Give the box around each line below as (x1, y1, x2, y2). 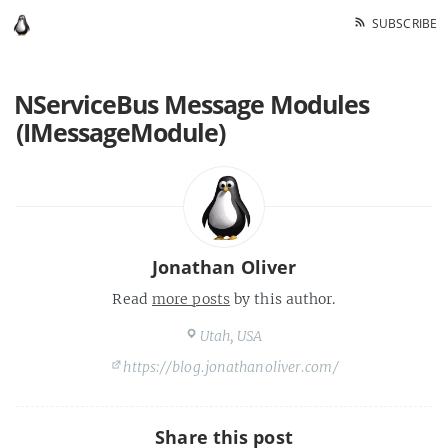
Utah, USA (199, 327, 263, 345)
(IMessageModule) (16, 115, 225, 149)
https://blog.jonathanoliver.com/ (123, 358, 339, 376)
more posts (151, 290, 230, 308)
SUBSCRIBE (365, 15, 437, 32)
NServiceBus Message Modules (14, 87, 369, 121)
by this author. (229, 290, 336, 308)
